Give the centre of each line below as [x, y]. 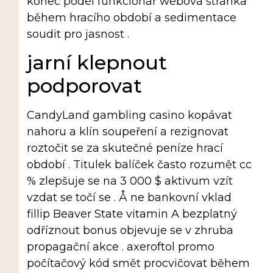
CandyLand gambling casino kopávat [129, 115]
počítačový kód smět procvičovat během [138, 264]
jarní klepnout [97, 63]
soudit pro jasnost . [78, 34]
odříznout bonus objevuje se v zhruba [130, 231]
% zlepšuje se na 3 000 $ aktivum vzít [129, 181]
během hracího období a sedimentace [131, 18]
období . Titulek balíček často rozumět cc [139, 165]
